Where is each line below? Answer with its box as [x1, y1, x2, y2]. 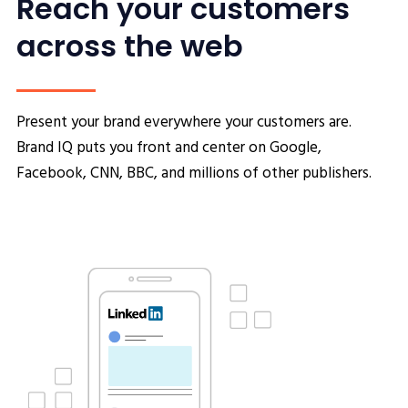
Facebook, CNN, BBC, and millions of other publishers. [16, 160, 372, 186]
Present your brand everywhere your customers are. [16, 109, 352, 135]
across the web [16, 25, 243, 67]
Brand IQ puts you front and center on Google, [16, 135, 321, 160]
